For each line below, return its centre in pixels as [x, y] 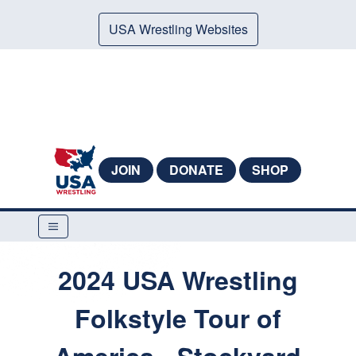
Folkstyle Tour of [178, 318]
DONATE [196, 170]
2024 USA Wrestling [178, 280]
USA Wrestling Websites [178, 29]
